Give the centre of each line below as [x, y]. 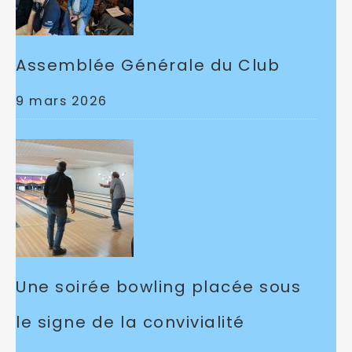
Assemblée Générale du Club [148, 65]
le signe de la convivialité [130, 322]
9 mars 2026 [62, 101]
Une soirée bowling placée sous [158, 286]
